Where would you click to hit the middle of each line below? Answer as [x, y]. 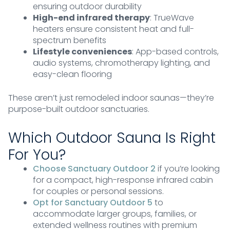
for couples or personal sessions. [98, 191]
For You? [37, 155]
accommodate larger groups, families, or [115, 214]
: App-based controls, [175, 52]
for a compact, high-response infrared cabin [123, 180]
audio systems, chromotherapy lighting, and [121, 63]
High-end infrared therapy [91, 18]
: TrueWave [172, 18]
